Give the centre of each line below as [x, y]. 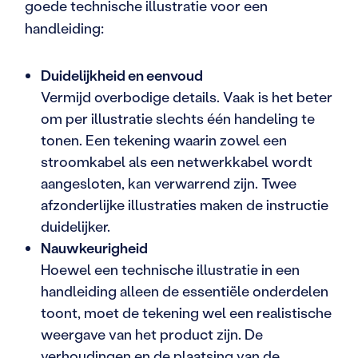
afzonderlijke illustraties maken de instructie [185, 204]
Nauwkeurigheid [94, 247]
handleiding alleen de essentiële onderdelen [185, 290]
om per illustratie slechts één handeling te [178, 118]
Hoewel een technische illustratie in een [170, 269]
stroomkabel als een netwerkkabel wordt [177, 161]
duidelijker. [76, 226]
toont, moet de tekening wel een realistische [186, 312]
